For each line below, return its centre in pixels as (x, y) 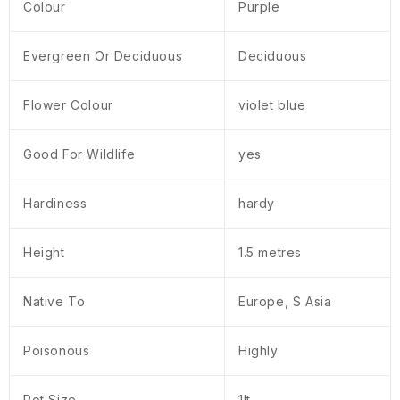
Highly (258, 351)
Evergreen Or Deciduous (103, 56)
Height (44, 253)
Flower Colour (68, 105)
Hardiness (55, 204)
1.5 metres (270, 253)
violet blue (272, 105)
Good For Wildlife (79, 154)
